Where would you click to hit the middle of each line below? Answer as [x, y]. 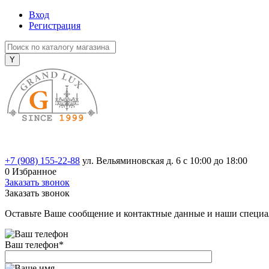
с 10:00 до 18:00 [215, 161]
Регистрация [55, 26]
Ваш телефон [32, 245]
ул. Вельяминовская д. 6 [133, 161]
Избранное [34, 171]
